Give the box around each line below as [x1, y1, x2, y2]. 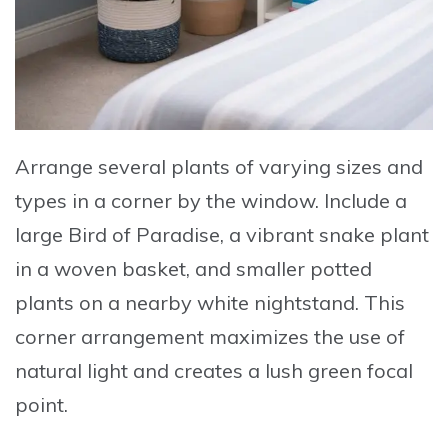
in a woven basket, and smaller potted [15, 256, 372, 282]
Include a [324, 188, 407, 214]
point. [15, 392, 68, 418]
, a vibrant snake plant [220, 222, 429, 248]
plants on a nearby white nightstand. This [15, 290, 405, 316]
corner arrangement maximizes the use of [15, 324, 405, 350]
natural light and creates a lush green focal [15, 358, 413, 384]
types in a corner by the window [15, 188, 315, 214]
